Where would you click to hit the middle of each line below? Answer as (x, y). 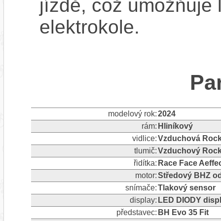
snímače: (141, 187)
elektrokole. (90, 27)
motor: (146, 175)
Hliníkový (175, 126)
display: (143, 200)
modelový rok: (132, 113)
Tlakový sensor (186, 187)
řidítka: (145, 163)
